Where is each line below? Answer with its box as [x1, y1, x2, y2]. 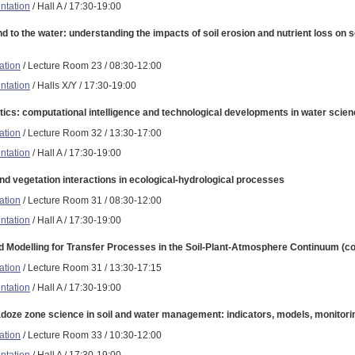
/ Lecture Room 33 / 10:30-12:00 [21, 329, 162, 341]
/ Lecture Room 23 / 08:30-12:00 [21, 59, 162, 71]
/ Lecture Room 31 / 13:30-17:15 [21, 261, 162, 273]
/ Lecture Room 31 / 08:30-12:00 [21, 194, 162, 206]
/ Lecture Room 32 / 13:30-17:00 [21, 127, 162, 139]
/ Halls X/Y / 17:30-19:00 [30, 79, 136, 91]
